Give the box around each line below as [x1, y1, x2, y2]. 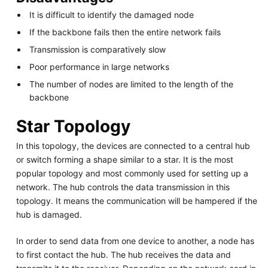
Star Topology [16, 115, 130, 136]
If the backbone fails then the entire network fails [29, 26, 221, 37]
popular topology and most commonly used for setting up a [16, 168, 248, 179]
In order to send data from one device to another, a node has [16, 236, 254, 246]
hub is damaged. [16, 209, 82, 220]
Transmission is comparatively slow [29, 44, 166, 54]
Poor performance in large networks [29, 61, 170, 72]
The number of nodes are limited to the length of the [29, 78, 234, 89]
